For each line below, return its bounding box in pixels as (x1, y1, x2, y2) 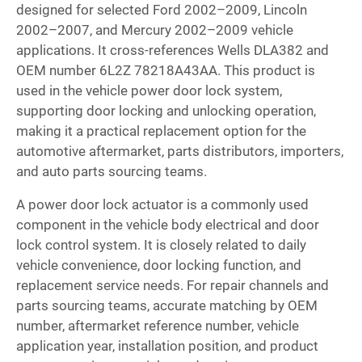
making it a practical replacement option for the (16, 123, 306, 140)
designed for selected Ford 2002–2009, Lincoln (16, 2, 307, 19)
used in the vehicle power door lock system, (16, 82, 282, 99)
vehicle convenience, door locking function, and (16, 257, 301, 274)
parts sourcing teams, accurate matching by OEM (16, 297, 318, 314)
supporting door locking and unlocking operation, (16, 103, 316, 120)
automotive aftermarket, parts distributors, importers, (16, 143, 343, 160)
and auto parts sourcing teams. (16, 163, 207, 180)
